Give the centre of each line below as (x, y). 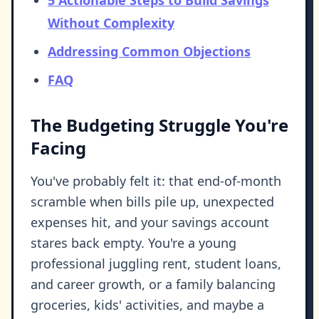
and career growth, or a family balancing (153, 284)
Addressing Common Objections (149, 52)
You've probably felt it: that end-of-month (156, 181)
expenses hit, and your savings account (150, 223)
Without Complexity (111, 23)
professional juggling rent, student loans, (156, 264)
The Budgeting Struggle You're (159, 125)
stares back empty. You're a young (134, 243)
